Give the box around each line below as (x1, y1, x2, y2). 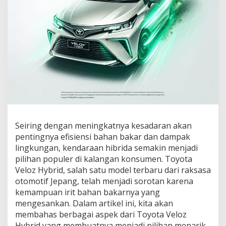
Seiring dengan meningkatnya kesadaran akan (15, 120, 192, 131)
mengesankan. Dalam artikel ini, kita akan (15, 198, 173, 209)
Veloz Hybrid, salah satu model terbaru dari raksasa (15, 164, 211, 176)
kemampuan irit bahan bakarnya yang (15, 187, 160, 198)
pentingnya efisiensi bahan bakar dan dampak (15, 131, 190, 142)
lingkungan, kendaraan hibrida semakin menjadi (15, 142, 198, 153)
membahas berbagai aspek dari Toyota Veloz (15, 209, 187, 220)
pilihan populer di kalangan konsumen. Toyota (15, 153, 192, 164)
